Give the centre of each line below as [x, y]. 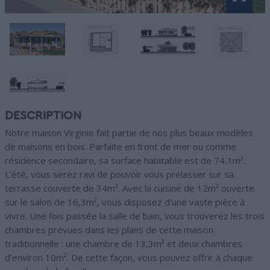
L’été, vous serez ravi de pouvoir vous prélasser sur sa [119, 174]
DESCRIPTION [43, 115]
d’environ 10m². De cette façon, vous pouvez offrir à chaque [129, 257]
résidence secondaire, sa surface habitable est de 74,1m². [125, 160]
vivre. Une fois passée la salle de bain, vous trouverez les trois [135, 215]
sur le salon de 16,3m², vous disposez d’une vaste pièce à [125, 202]
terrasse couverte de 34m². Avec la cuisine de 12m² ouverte [130, 188]
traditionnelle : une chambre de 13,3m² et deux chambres [124, 243]
